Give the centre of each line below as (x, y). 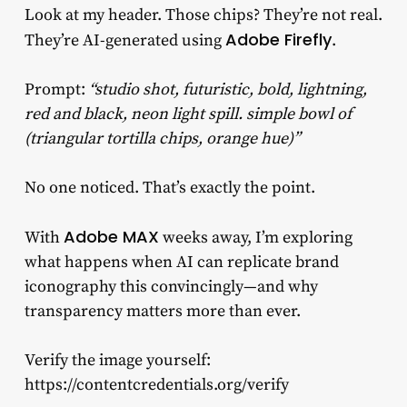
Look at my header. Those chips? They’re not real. (203, 15)
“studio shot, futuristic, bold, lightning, (228, 89)
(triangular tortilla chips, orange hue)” (162, 138)
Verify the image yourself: (117, 360)
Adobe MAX (111, 236)
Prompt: (56, 89)
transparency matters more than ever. (162, 311)
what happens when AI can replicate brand (181, 262)
